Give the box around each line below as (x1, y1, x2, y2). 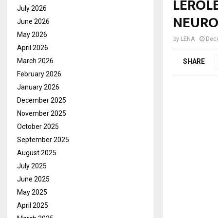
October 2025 (17, 122, 59, 130)
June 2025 (17, 175, 50, 183)
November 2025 (17, 109, 66, 117)
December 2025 (17, 96, 66, 104)
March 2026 (17, 56, 54, 65)
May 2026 (17, 30, 47, 38)
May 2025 (17, 188, 47, 196)
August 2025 (17, 148, 56, 157)
